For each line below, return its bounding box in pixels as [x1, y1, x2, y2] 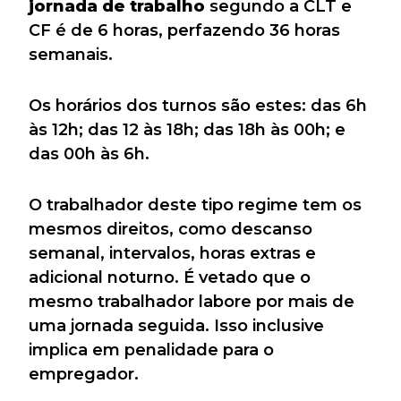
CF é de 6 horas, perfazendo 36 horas [29, 21, 340, 41]
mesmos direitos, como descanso [29, 219, 312, 240]
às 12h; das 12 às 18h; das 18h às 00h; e [29, 120, 346, 141]
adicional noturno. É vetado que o [29, 268, 311, 288]
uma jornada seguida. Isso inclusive [29, 316, 324, 337]
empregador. [29, 364, 139, 385]
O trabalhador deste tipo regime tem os [29, 195, 362, 216]
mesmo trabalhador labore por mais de [29, 292, 354, 312]
